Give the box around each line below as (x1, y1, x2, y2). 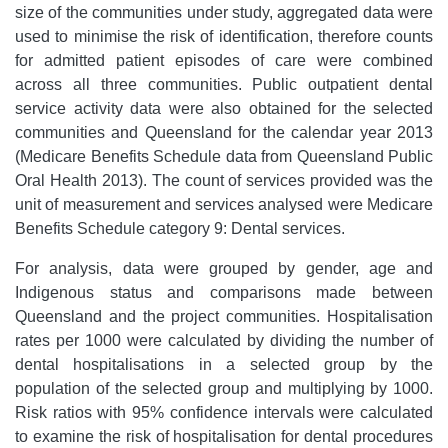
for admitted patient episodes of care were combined (15, 52, 433, 69)
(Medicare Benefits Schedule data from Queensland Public (15, 148, 433, 165)
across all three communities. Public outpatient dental (15, 76, 433, 93)
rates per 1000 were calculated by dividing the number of (15, 332, 433, 349)
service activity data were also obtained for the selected (15, 100, 433, 117)
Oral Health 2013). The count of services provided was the (15, 172, 433, 189)
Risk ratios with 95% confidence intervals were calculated (15, 404, 433, 421)
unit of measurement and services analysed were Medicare (15, 196, 433, 213)
